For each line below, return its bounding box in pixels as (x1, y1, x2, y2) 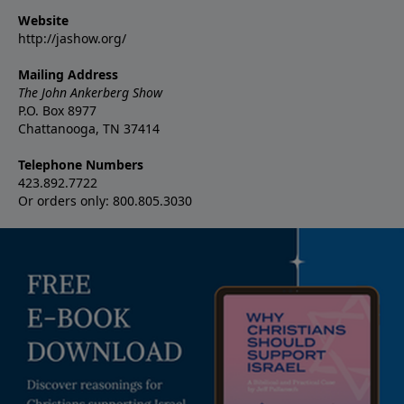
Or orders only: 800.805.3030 (18, 191, 192, 209)
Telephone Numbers (18, 155, 143, 173)
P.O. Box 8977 (18, 101, 96, 119)
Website (18, 11, 69, 29)
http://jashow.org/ (18, 29, 126, 47)
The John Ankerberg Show (18, 83, 162, 101)
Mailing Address (18, 65, 118, 83)
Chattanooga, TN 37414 (18, 119, 160, 137)
